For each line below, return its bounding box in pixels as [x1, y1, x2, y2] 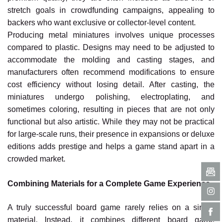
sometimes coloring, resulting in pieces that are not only [7, 105, 215, 114]
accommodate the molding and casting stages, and [7, 55, 215, 64]
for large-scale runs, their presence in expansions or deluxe [7, 130, 215, 139]
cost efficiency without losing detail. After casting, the [7, 80, 215, 89]
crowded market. [7, 155, 65, 164]
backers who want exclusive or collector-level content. [7, 18, 196, 27]
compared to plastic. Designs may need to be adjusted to [7, 43, 215, 52]
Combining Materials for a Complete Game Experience [7, 179, 210, 188]
